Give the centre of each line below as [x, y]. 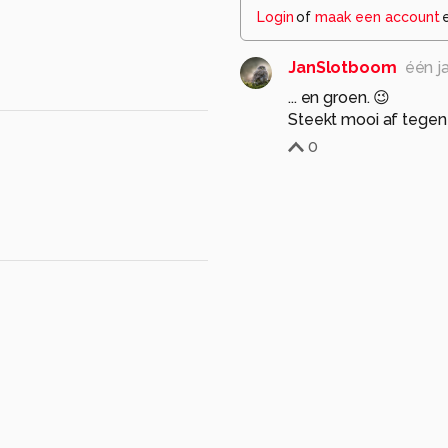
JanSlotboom [342, 68]
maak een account [377, 17]
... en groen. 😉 [339, 98]
